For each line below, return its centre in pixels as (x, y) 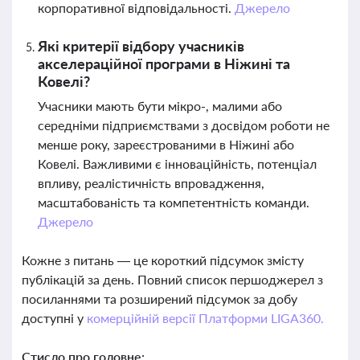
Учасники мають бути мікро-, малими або (160, 106)
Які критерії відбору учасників (141, 46)
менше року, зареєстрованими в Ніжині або (166, 144)
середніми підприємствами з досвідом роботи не (184, 125)
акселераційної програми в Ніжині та (164, 63)
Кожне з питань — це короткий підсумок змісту (163, 260)
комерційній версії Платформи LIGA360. (205, 318)
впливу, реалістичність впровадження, (151, 183)
